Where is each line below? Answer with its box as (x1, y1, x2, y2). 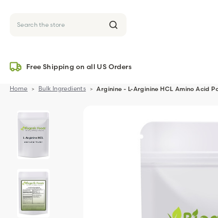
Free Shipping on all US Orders (26, 62, 131, 72)
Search (17, 27, 46, 37)
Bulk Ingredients (38, 85, 86, 92)
